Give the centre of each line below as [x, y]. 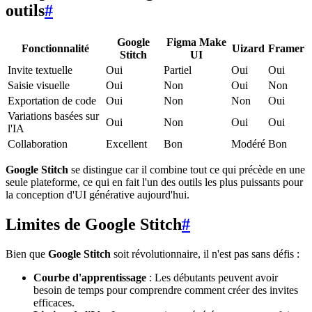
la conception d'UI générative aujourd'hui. [97, 195]
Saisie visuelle [39, 86]
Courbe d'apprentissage [90, 278]
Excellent [126, 144]
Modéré [248, 144]
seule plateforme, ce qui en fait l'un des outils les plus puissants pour [154, 182]
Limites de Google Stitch [94, 225]
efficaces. [54, 303]
